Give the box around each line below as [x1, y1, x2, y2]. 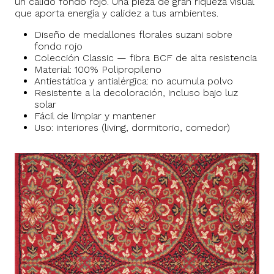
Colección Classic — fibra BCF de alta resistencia [34, 51, 257, 64]
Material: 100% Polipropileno [34, 63, 161, 75]
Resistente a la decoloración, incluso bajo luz [34, 86, 238, 98]
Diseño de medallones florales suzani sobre [34, 28, 232, 40]
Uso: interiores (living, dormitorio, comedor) [34, 121, 230, 133]
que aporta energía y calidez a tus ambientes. [15, 7, 218, 19]
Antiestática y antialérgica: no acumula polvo [34, 75, 233, 87]
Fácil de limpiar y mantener [34, 109, 156, 122]
